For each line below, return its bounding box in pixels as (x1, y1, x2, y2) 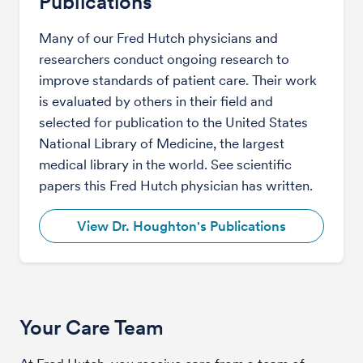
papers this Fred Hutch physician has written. (39, 177, 313, 194)
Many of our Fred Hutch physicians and (39, 29, 278, 46)
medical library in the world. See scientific (39, 156, 292, 173)
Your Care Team (19, 314, 164, 340)
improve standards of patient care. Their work (39, 71, 317, 88)
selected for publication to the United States (39, 113, 308, 130)
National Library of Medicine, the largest (39, 135, 284, 152)
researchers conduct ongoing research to (39, 50, 289, 67)
